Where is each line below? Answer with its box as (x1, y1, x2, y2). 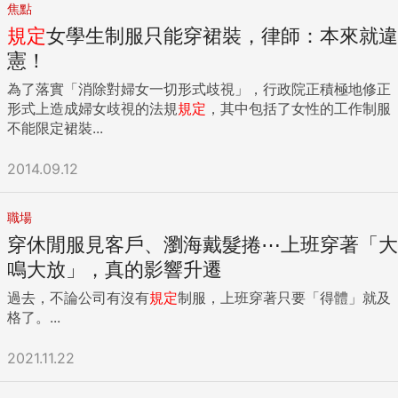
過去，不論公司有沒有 (7, 288, 149, 306)
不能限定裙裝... (7, 118, 103, 137)
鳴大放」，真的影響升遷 (7, 257, 222, 281)
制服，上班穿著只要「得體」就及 (178, 288, 391, 306)
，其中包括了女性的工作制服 (206, 99, 391, 117)
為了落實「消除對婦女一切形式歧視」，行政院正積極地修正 (7, 79, 391, 98)
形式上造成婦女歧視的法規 (7, 99, 178, 117)
